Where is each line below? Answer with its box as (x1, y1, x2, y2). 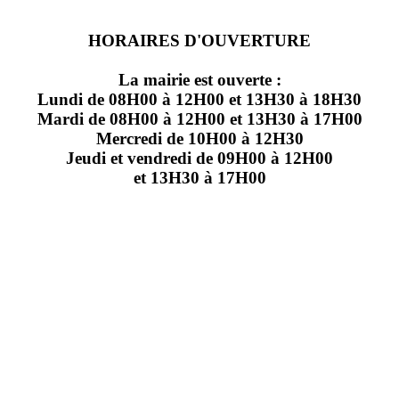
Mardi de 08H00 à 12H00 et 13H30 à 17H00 (37, 109, 362, 128)
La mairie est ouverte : (118, 69, 281, 89)
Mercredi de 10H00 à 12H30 (95, 128, 304, 148)
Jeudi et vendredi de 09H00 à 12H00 (66, 148, 333, 167)
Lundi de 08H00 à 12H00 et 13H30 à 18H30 (37, 89, 362, 109)
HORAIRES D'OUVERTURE (88, 30, 311, 50)
